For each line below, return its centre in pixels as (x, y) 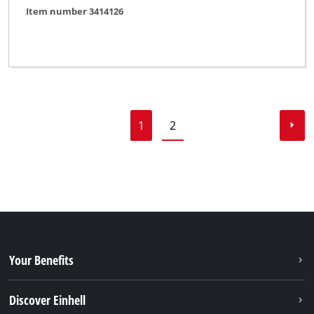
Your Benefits (42, 260)
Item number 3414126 (75, 12)
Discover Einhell (48, 300)
